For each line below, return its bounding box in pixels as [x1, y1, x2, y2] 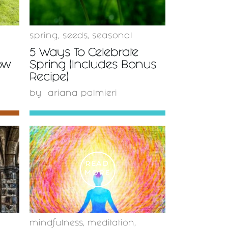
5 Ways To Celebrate [30, 50, 138, 57]
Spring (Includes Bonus [30, 63, 156, 69]
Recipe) [30, 75, 69, 81]
